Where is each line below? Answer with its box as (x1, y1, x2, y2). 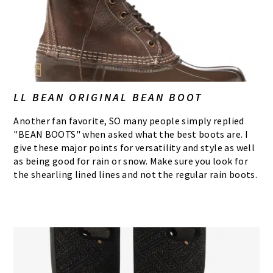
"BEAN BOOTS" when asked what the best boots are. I (13, 128, 249, 141)
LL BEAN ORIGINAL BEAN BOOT (13, 90, 203, 105)
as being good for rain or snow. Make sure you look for (13, 155, 248, 168)
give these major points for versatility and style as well (13, 141, 255, 154)
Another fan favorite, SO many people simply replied (13, 115, 244, 127)
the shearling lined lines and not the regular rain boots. (13, 168, 258, 181)
